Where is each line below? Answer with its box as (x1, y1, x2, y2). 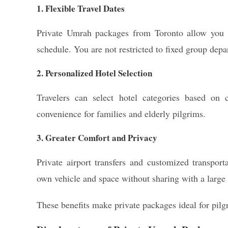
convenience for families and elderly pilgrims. (37, 107, 206, 120)
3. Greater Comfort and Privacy (37, 131, 157, 144)
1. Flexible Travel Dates (37, 2, 125, 15)
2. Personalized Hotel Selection (37, 67, 152, 79)
